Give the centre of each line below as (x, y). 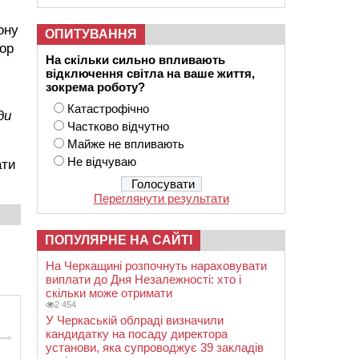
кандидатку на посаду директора (137, 334)
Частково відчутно (118, 126)
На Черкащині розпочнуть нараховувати (156, 266)
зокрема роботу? (95, 87)
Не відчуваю (102, 161)
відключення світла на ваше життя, (150, 73)
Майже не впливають (126, 144)
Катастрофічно (108, 109)
